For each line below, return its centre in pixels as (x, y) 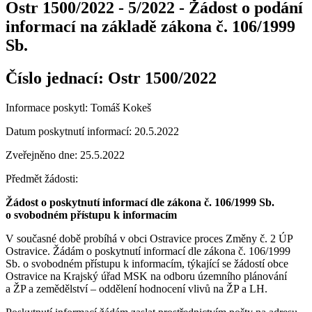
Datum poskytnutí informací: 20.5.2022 (92, 131)
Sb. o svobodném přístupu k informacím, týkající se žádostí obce (147, 263)
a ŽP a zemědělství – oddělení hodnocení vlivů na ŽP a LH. (136, 288)
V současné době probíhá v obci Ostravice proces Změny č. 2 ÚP (149, 238)
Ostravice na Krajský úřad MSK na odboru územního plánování (146, 276)
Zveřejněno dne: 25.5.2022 (65, 155)
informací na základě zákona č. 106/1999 (150, 26)
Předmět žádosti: (42, 178)
